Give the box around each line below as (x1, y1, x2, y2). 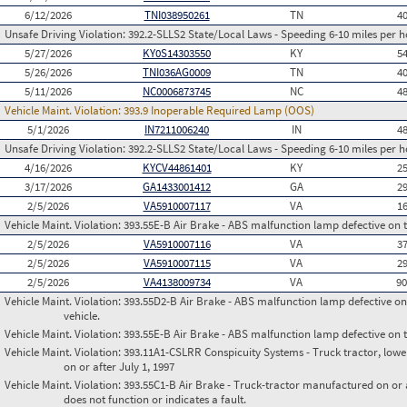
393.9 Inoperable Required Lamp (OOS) (124, 103, 314, 118)
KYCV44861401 (142, 160, 212, 175)
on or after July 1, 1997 (64, 359, 174, 374)
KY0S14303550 (143, 45, 211, 61)
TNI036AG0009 (143, 65, 211, 80)
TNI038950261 (144, 7, 210, 23)
